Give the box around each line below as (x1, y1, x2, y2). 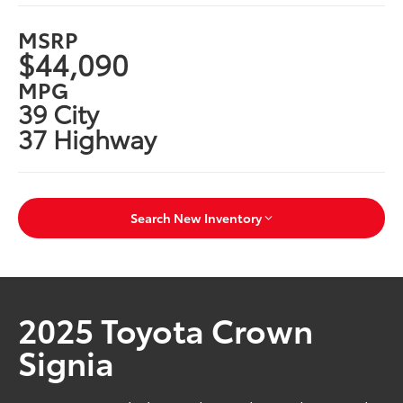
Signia (18, 338, 115, 385)
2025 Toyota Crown (18, 306, 314, 353)
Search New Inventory (130, 209, 262, 228)
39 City (18, 94, 100, 130)
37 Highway (18, 119, 157, 156)
